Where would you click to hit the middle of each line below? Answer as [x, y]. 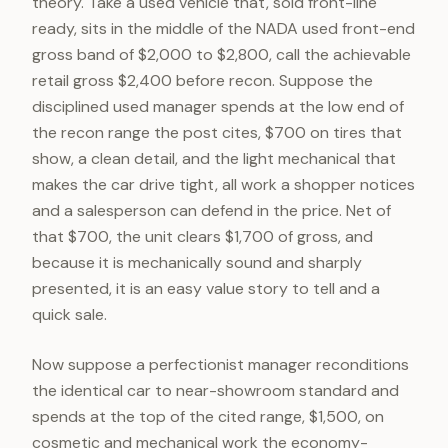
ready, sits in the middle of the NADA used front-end [223, 28]
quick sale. [69, 314]
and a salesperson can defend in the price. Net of [211, 210]
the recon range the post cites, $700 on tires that [217, 132]
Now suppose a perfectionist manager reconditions [220, 364]
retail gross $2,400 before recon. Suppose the [202, 80]
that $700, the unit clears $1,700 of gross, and [202, 236]
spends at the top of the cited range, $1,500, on [208, 416]
